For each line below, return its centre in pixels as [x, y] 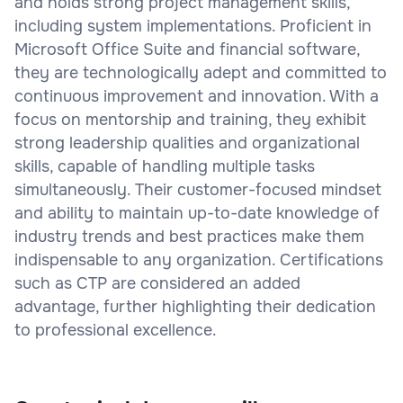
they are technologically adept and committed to [201, 72]
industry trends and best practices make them [189, 236]
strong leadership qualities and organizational [187, 143]
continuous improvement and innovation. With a [197, 96]
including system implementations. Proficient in [193, 26]
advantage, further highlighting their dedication [195, 306]
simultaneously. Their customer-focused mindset [198, 189]
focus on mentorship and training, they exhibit [190, 119]
